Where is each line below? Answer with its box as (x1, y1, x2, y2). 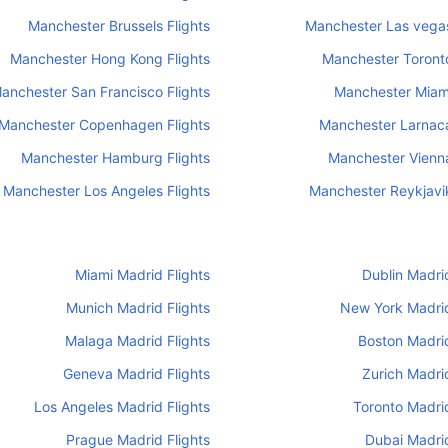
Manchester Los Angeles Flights (3, 182, 211, 199)
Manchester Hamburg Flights (21, 149, 211, 166)
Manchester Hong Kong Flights (10, 50, 211, 67)
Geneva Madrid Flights (63, 365, 211, 382)
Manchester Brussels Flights (28, 17, 211, 34)
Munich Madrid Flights (66, 299, 211, 316)
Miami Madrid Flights (75, 266, 211, 283)
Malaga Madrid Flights (65, 332, 211, 349)
